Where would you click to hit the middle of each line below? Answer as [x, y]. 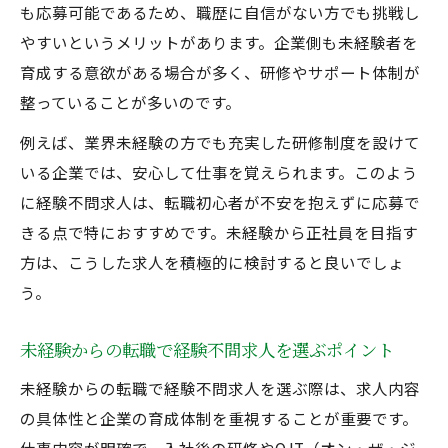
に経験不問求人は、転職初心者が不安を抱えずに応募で [220, 202]
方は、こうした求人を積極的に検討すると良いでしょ [212, 262]
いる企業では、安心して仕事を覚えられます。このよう [219, 172]
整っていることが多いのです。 [130, 102]
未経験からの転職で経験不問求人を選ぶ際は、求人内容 [220, 388]
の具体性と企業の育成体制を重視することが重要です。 [219, 418]
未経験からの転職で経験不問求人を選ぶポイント [207, 349]
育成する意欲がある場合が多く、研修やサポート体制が [220, 72]
